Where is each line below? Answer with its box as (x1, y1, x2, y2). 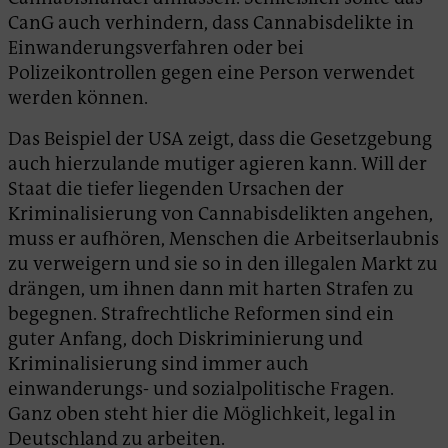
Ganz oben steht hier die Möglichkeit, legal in (8, 400, 396, 426)
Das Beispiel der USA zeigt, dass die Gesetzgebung (8, 125, 432, 151)
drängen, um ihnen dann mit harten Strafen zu (8, 275, 414, 301)
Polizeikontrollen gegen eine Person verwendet (8, 59, 415, 85)
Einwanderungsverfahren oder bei (8, 34, 304, 60)
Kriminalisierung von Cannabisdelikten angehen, (8, 200, 433, 226)
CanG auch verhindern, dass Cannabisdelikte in (8, 9, 414, 35)
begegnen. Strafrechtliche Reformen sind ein (8, 300, 394, 326)
